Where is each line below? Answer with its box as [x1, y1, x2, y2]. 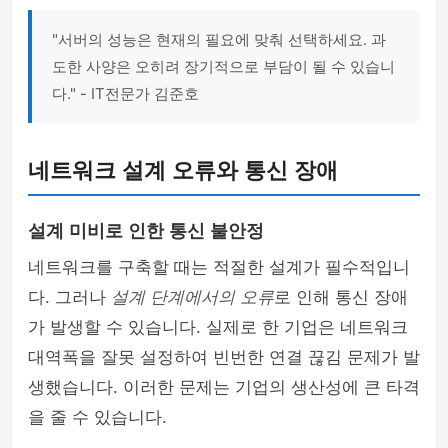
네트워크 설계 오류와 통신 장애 [28, 158, 338, 183]
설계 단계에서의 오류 [111, 287, 274, 307]
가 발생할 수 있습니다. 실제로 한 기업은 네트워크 [28, 317, 408, 337]
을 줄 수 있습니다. [28, 407, 167, 427]
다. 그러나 [28, 287, 111, 307]
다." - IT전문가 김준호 [52, 84, 199, 103]
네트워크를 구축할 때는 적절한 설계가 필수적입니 [28, 257, 410, 277]
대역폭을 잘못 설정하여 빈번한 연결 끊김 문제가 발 [28, 347, 420, 367]
